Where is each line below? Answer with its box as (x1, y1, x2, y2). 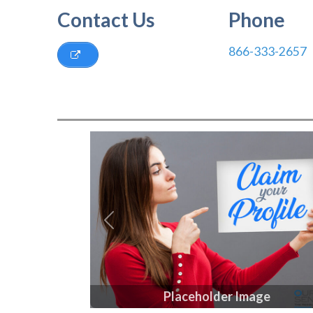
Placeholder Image (163, 289, 270, 305)
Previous (108, 221, 156, 236)
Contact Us (57, 8, 155, 31)
